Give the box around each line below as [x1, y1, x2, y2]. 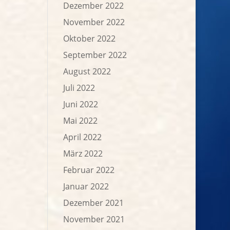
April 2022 [63, 131, 102, 143]
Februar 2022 [63, 164, 115, 176]
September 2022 [63, 49, 127, 61]
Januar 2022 [63, 181, 109, 192]
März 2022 [63, 148, 103, 159]
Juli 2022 [63, 82, 95, 93]
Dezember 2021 [63, 197, 124, 208]
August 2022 [63, 66, 111, 77]
